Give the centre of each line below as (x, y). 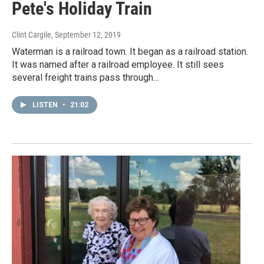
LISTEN (46, 105)
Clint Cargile (32, 35)
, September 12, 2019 (86, 35)
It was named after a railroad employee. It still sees (118, 65)
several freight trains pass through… (85, 78)
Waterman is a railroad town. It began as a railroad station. (130, 52)
